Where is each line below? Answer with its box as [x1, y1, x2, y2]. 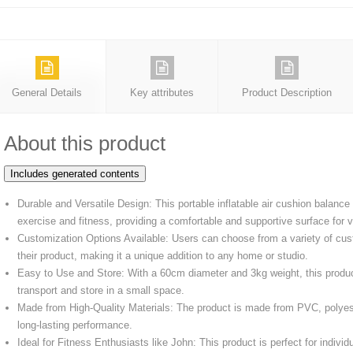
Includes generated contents [10, 167, 139, 180]
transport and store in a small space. [17, 284, 184, 296]
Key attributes [130, 86, 194, 98]
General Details [12, 86, 82, 98]
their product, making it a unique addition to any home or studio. [17, 249, 308, 262]
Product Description [242, 86, 332, 98]
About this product [4, 131, 165, 155]
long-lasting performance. [17, 318, 132, 331]
